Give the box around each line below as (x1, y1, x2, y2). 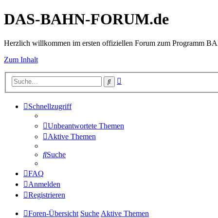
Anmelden (28, 180, 60, 189)
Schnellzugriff (28, 102, 72, 111)
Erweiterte (121, 75, 153, 84)
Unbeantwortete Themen (48, 122, 124, 130)
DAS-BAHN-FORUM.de (4, 10, 169, 28)
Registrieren (28, 191, 65, 200)
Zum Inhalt (4, 55, 38, 64)
